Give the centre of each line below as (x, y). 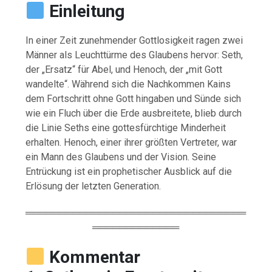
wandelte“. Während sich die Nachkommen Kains (128, 84)
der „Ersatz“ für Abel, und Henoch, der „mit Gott (124, 69)
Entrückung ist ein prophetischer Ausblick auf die (129, 171)
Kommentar (94, 257)
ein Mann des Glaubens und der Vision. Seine (121, 157)
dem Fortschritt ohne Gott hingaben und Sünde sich (134, 98)
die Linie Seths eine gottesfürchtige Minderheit (126, 127)
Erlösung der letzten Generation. (93, 186)
